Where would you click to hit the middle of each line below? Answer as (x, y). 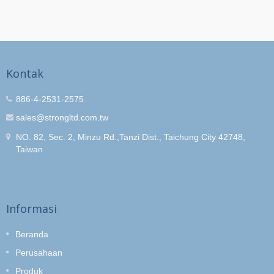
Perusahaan (39, 252)
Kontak (25, 73)
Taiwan (29, 149)
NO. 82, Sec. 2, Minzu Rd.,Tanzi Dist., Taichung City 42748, (131, 137)
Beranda (32, 234)
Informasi (31, 208)
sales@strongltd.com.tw (62, 117)
